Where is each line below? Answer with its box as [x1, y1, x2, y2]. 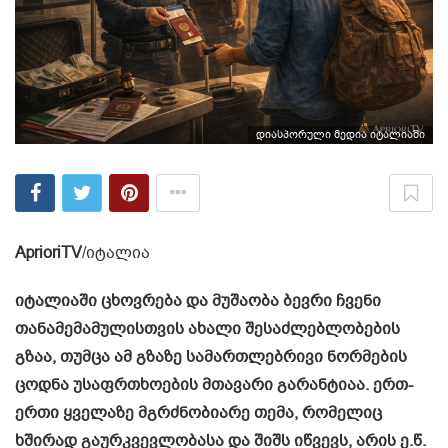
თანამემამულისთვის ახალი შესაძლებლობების [15, 317, 400, 340]
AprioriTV [15, 241, 82, 264]
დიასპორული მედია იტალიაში [256, 126, 425, 142]
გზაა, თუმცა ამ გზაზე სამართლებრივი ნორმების [15, 345, 407, 368]
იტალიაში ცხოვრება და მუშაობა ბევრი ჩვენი [15, 289, 381, 312]
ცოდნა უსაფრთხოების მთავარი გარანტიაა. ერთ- [15, 373, 413, 396]
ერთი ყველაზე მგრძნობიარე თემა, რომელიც [15, 401, 382, 424]
